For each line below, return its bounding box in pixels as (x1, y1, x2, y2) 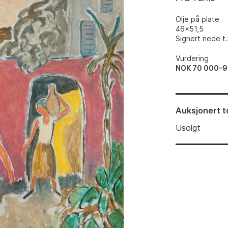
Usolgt (176, 123, 201, 133)
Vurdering (176, 54, 209, 63)
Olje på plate (176, 15, 220, 23)
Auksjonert (176, 105, 221, 116)
